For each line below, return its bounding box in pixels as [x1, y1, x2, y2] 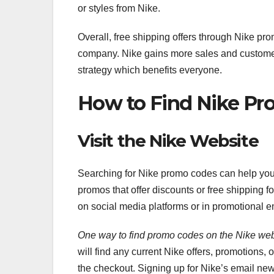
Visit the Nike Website [78, 130, 259, 151]
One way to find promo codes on [78, 230, 217, 241]
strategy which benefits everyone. [78, 65, 222, 76]
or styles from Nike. [78, 3, 160, 14]
